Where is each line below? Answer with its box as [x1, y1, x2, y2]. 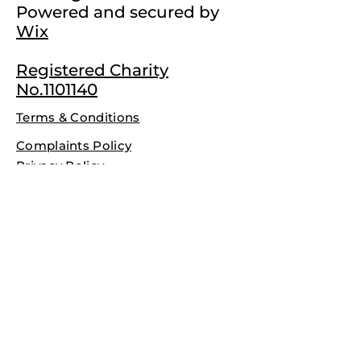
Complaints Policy [16, 138, 132, 153]
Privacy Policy [16, 158, 105, 173]
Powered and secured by [16, 2, 219, 22]
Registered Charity [16, 60, 168, 80]
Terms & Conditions [16, 110, 140, 125]
